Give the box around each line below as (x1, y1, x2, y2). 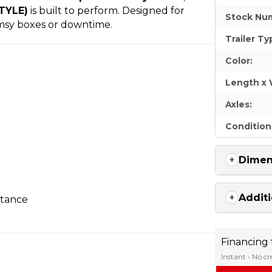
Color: (225, 55, 253, 66)
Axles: (225, 98, 253, 110)
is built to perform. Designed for (28, 4, 185, 16)
